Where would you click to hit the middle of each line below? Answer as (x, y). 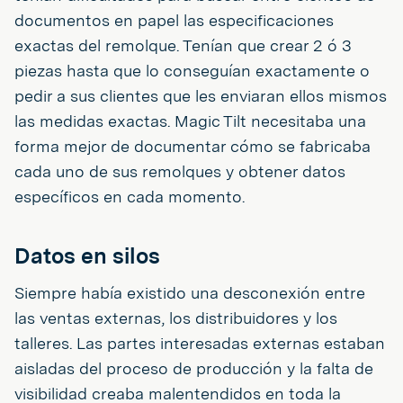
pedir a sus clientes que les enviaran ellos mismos (201, 95)
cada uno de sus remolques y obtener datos (180, 171)
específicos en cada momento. (130, 196)
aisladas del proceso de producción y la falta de (194, 368)
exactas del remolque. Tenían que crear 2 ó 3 (183, 45)
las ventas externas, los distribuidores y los (176, 318)
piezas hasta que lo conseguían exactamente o (192, 70)
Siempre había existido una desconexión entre (190, 292)
